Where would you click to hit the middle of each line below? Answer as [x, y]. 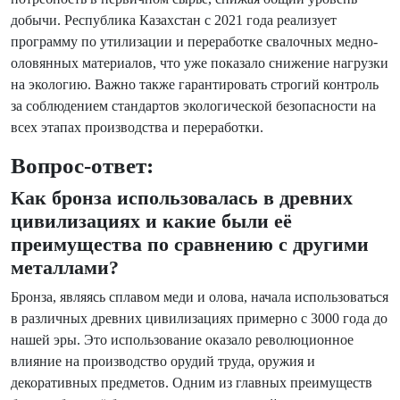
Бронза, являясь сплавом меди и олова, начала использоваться [200, 297]
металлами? [65, 268]
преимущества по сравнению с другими [190, 245]
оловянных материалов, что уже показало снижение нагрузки [200, 63]
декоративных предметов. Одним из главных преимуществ [192, 383]
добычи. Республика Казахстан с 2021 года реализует [174, 20]
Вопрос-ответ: [82, 166]
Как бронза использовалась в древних [182, 198]
